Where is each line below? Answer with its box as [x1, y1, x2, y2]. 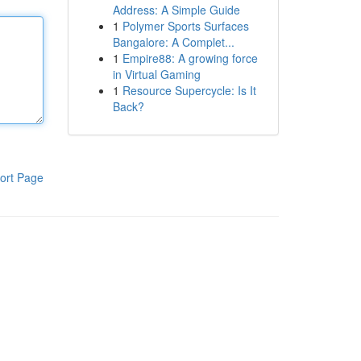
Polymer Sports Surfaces [122, 18, 249, 34]
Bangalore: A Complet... [112, 34, 234, 50]
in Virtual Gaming [112, 66, 201, 82]
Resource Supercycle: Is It [122, 82, 256, 98]
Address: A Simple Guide [112, 2, 240, 18]
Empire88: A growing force [122, 50, 258, 66]
